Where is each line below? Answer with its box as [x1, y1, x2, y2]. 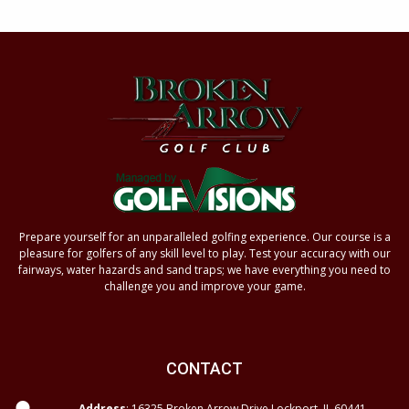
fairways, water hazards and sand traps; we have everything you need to [18, 262, 391, 278]
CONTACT [166, 359, 243, 378]
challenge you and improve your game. [103, 278, 306, 294]
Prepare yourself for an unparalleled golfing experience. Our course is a [18, 229, 391, 245]
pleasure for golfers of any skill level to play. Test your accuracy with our [18, 246, 391, 261]
